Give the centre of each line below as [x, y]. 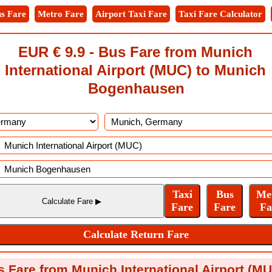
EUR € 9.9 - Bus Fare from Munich [135, 52]
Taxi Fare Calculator [220, 14]
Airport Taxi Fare [131, 14]
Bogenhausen [136, 88]
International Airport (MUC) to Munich [135, 70]
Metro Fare [61, 14]
